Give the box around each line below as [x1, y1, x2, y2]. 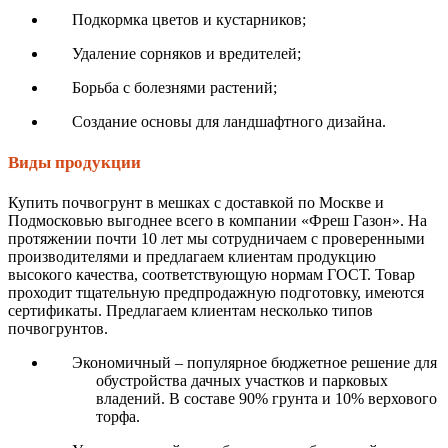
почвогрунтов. [8, 320, 108, 338]
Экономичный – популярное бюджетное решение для [72, 354, 437, 372]
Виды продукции [8, 153, 141, 173]
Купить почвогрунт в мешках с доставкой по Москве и [8, 194, 384, 212]
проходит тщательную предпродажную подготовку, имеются [8, 284, 424, 302]
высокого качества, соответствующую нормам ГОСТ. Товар [8, 266, 415, 284]
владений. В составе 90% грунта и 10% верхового [96, 390, 437, 408]
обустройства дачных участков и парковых [96, 372, 388, 390]
